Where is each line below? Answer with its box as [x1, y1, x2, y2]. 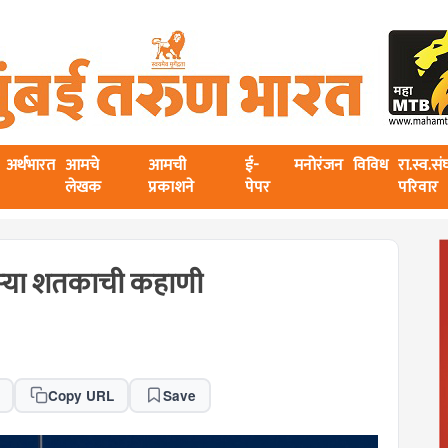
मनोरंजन [293, 152, 343, 179]
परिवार [397, 174, 438, 201]
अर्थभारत [6, 152, 56, 179]
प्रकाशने [148, 174, 195, 201]
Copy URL [47, 385, 114, 405]
